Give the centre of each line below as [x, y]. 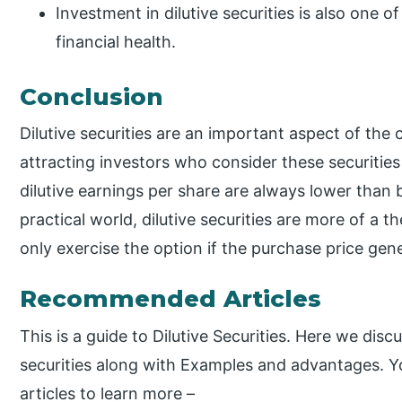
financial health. [116, 42]
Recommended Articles [171, 299]
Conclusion [92, 96]
